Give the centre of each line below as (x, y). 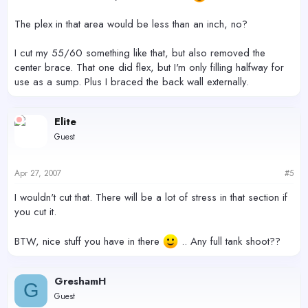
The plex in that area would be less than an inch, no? (131, 24)
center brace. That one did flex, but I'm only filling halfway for (149, 68)
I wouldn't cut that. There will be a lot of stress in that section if (151, 197)
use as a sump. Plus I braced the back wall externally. (132, 82)
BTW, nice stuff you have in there (89, 241)
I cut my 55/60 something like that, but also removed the (140, 53)
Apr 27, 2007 (38, 173)
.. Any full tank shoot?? (229, 241)
